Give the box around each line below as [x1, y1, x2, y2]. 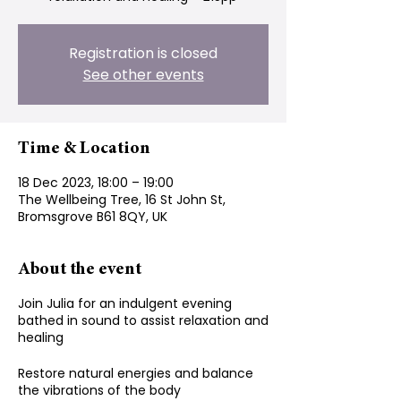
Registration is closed [69, 43, 218, 64]
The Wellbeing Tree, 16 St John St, [18, 191, 226, 209]
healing [18, 328, 64, 346]
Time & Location [18, 140, 150, 158]
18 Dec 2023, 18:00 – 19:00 [18, 174, 174, 192]
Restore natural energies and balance [18, 364, 253, 382]
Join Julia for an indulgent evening [18, 294, 232, 312]
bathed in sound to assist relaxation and [18, 311, 269, 329]
